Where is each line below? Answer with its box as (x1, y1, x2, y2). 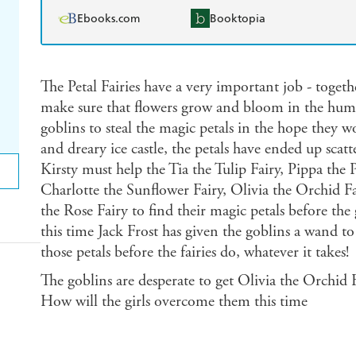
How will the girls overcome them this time (40, 292, 308, 312)
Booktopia (210, 11, 265, 25)
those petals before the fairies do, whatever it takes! (40, 242, 349, 263)
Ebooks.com (76, 11, 140, 25)
